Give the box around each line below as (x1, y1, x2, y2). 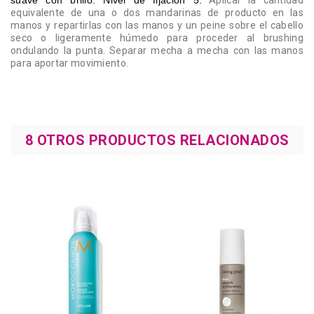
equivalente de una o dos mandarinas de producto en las (11, 7, 303, 19)
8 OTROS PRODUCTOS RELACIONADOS (25, 132, 289, 149)
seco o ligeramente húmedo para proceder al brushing (11, 32, 303, 44)
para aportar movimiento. (11, 57, 129, 69)
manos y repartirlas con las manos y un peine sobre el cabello (11, 20, 303, 32)
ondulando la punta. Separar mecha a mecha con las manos (11, 45, 303, 57)
